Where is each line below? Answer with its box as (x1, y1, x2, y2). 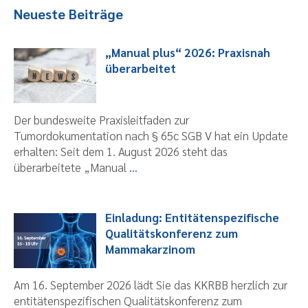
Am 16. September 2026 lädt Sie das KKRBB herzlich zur (14, 276, 287, 292)
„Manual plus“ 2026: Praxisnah (104, 45, 270, 60)
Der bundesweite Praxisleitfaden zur (14, 111, 189, 127)
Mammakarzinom (104, 241, 195, 256)
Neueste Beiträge (14, 5, 123, 23)
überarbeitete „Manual (14, 159, 129, 175)
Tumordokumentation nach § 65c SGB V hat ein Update (14, 127, 288, 143)
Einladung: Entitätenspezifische (104, 209, 279, 225)
